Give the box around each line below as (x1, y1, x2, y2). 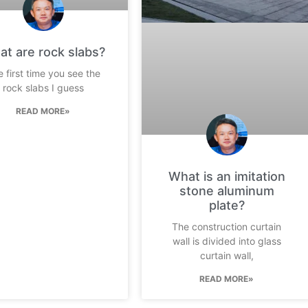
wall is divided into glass (172, 234, 281, 247)
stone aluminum (179, 183, 274, 198)
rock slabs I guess (2, 81, 84, 93)
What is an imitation (168, 168, 285, 184)
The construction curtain (172, 220, 282, 232)
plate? (208, 197, 245, 212)
